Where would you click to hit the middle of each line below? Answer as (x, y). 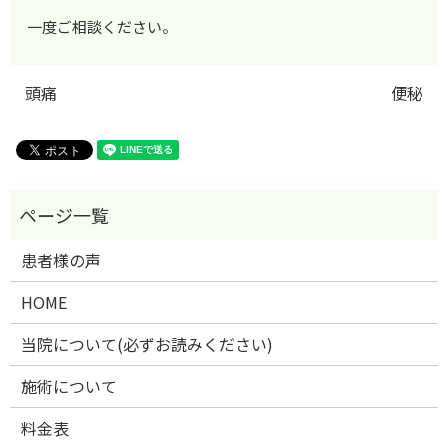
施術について (69, 386)
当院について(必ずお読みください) (147, 344)
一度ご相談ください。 (102, 27)
